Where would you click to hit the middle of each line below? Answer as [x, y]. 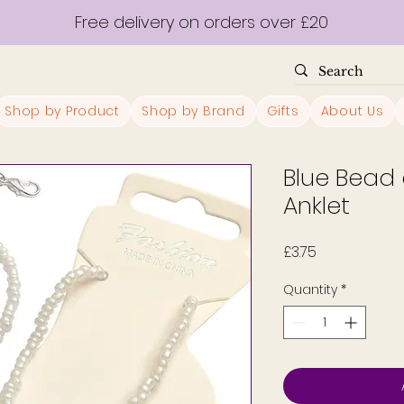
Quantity [310, 289]
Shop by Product [62, 110]
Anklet [317, 205]
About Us [352, 110]
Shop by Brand [193, 110]
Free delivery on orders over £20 [201, 22]
